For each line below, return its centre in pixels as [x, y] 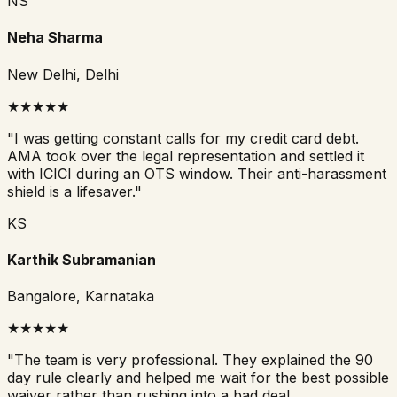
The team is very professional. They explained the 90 [194, 360]
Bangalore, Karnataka [81, 296]
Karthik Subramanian [82, 259]
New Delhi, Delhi [63, 74]
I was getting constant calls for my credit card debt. [187, 138]
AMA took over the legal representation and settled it [186, 156]
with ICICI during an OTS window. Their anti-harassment [197, 173]
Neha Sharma [55, 38]
